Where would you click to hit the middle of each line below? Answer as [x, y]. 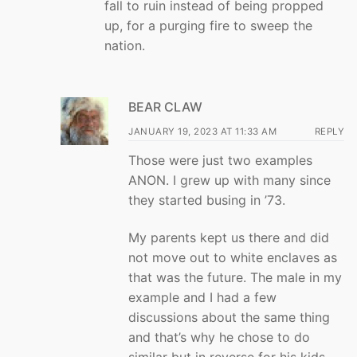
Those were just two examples [220, 160]
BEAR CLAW [165, 106]
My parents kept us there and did [229, 238]
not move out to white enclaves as [233, 258]
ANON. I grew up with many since [229, 180]
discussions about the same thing [229, 318]
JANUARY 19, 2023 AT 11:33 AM [202, 131]
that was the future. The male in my [235, 278]
